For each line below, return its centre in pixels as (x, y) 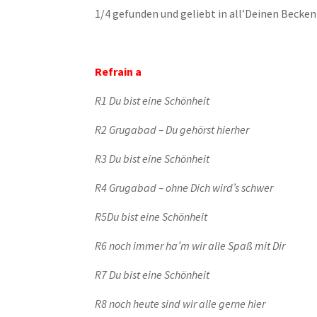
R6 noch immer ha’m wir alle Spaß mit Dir (190, 246)
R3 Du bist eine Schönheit (152, 158)
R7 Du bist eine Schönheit (152, 275)
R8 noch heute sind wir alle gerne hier (180, 304)
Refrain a (119, 71)
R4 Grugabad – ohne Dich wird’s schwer (184, 188)
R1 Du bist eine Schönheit (152, 100)
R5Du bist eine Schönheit (151, 217)
